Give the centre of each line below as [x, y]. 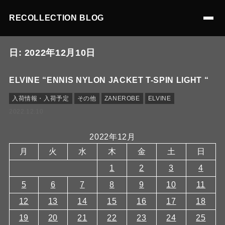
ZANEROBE [122, 98]
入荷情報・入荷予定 [40, 98]
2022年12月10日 [60, 53]
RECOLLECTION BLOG [56, 18]
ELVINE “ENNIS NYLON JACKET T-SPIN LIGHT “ [109, 80]
